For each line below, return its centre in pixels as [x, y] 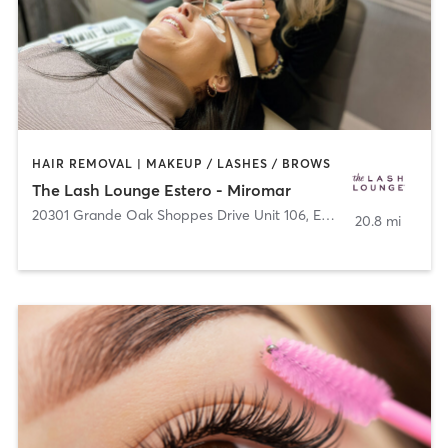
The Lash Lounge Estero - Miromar [161, 189]
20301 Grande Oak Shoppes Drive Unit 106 [168, 214]
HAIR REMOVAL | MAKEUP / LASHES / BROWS [181, 164]
